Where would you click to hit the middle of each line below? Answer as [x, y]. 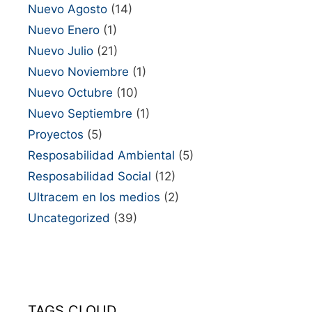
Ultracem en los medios [94, 197]
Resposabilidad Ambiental [101, 155]
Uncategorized [69, 218]
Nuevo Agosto [68, 9]
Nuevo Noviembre [78, 72]
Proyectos [56, 134]
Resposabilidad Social [89, 176]
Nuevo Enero [64, 30]
